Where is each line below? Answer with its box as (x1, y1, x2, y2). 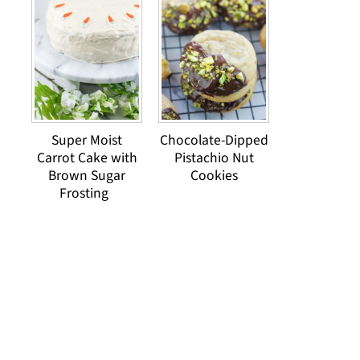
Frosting (59, 183, 115, 204)
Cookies (190, 166, 238, 186)
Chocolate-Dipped (159, 130, 268, 151)
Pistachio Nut (174, 148, 254, 169)
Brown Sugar (48, 166, 125, 186)
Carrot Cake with (36, 148, 137, 169)
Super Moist (51, 130, 122, 151)
